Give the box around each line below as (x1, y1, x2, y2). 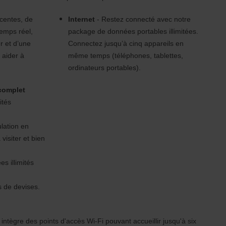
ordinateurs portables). (68, 63, 141, 73)
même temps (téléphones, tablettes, (68, 50, 183, 61)
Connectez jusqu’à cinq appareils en (68, 38, 184, 48)
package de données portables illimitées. (68, 26, 198, 36)
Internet (68, 14, 95, 24)
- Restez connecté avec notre (94, 14, 191, 24)
